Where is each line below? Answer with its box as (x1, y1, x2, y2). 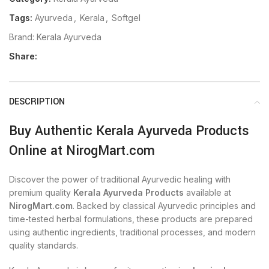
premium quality (9, 187, 73, 198)
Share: (9, 51, 37, 61)
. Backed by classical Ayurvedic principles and (73, 201, 256, 211)
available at (184, 187, 231, 198)
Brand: (9, 32, 37, 42)
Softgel (112, 13, 141, 23)
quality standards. (9, 240, 78, 250)
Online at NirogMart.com (9, 141, 155, 160)
